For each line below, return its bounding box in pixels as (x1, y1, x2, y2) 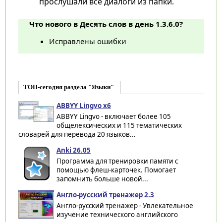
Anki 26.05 (56, 145, 91, 155)
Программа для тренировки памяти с (56, 156, 178, 166)
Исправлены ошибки (49, 36, 126, 46)
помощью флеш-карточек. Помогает (56, 165, 176, 174)
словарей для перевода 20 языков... (18, 129, 136, 139)
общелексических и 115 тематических (56, 120, 182, 130)
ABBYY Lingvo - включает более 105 (56, 111, 171, 121)
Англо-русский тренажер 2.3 (56, 190, 154, 199)
